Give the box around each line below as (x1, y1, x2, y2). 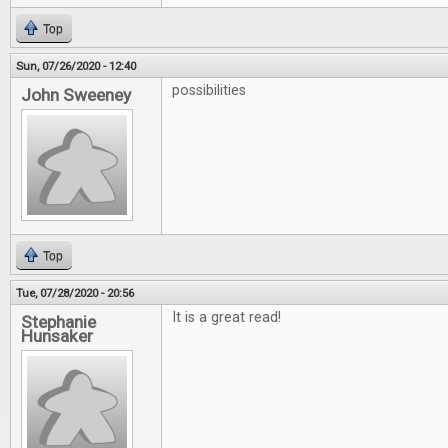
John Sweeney (21, 85, 131, 105)
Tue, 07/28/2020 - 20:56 (16, 286, 134, 300)
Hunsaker (21, 326, 93, 346)
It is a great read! (172, 309, 285, 326)
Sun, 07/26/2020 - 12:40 (16, 59, 136, 73)
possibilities (172, 82, 246, 99)
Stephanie (21, 312, 96, 332)
